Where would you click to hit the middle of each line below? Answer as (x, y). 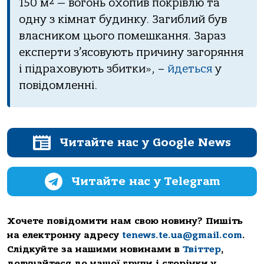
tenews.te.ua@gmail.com (182, 235)
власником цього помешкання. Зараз (122, 36)
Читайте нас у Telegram (145, 181)
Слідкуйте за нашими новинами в (95, 250)
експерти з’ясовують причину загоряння (131, 52)
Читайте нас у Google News (145, 143)
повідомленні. (58, 85)
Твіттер (202, 250)
